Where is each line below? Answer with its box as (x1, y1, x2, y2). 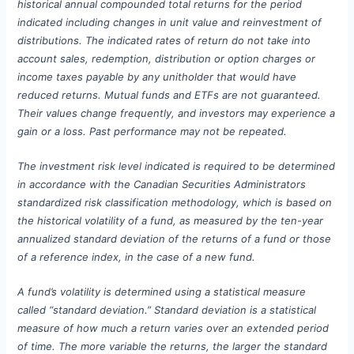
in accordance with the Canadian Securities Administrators (17, 178, 307, 190)
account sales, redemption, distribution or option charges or (17, 52, 316, 66)
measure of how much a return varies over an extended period (17, 321, 330, 334)
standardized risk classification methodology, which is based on (17, 196, 333, 209)
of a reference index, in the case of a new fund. (17, 250, 256, 263)
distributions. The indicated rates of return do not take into (17, 34, 311, 47)
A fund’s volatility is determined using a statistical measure (17, 284, 307, 298)
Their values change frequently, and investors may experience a (17, 107, 336, 120)
